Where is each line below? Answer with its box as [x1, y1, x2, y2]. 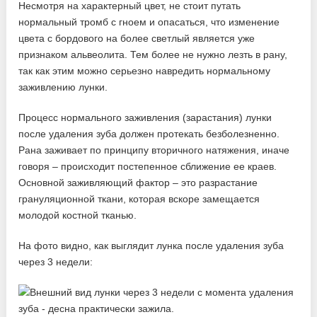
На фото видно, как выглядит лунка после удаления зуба [18, 240, 284, 252]
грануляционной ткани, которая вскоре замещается [18, 193, 260, 205]
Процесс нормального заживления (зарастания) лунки [18, 112, 272, 124]
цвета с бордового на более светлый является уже [18, 33, 255, 45]
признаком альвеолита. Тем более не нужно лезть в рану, [18, 49, 288, 61]
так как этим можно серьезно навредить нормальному [18, 65, 271, 77]
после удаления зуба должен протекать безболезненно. [18, 128, 280, 140]
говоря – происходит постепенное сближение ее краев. [18, 161, 277, 173]
